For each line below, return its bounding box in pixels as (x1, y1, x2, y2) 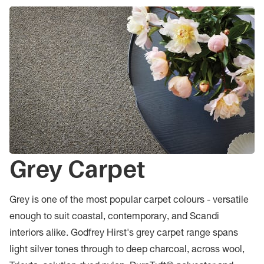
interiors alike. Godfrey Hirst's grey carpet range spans (9, 229, 238, 239)
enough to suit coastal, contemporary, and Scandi (9, 213, 219, 222)
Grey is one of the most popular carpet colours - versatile (9, 196, 249, 206)
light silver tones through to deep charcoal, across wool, (9, 246, 245, 255)
